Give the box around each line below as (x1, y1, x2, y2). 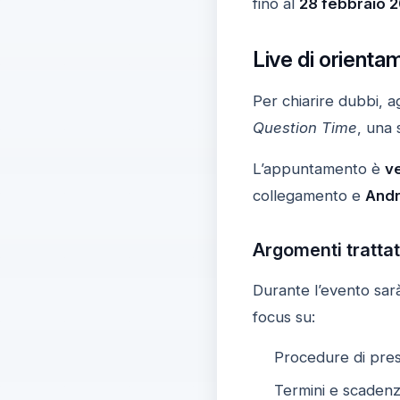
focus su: (252, 307, 315, 326)
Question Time (252, 118, 357, 137)
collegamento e (252, 186, 365, 204)
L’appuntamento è (252, 159, 385, 178)
